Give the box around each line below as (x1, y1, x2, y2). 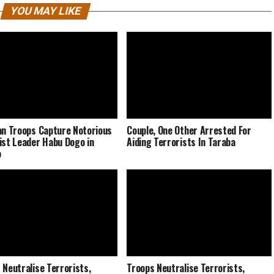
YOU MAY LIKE (8, 5, 83, 17)
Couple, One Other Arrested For (127, 122, 251, 138)
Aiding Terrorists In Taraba (127, 134, 235, 149)
